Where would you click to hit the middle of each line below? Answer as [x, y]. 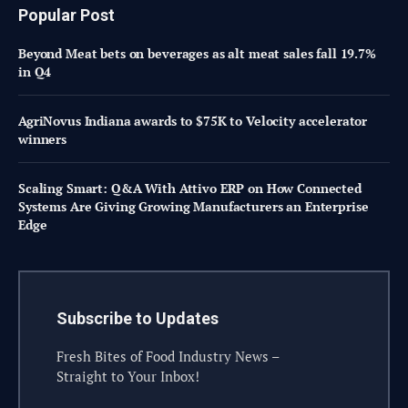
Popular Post [66, 15]
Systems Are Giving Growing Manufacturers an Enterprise [194, 206]
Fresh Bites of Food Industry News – [168, 356]
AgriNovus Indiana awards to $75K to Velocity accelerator [193, 120]
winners [43, 138]
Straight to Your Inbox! [128, 376]
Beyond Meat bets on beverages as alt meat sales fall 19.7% [197, 53]
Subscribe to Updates [138, 318]
